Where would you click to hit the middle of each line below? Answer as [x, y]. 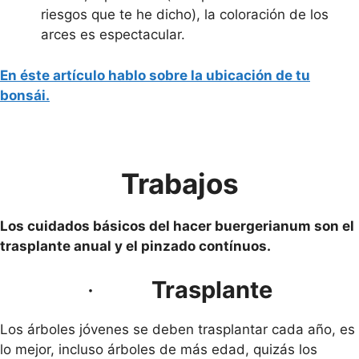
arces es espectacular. [113, 34]
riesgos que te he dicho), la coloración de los [185, 14]
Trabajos [179, 183]
